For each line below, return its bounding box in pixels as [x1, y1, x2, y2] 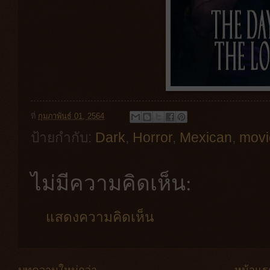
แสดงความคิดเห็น [46, 209, 154, 225]
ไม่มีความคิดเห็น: [31, 168, 192, 197]
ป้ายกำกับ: [31, 130, 95, 146]
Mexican [180, 130, 232, 146]
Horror [133, 130, 172, 146]
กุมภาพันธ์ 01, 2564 [38, 111, 104, 121]
